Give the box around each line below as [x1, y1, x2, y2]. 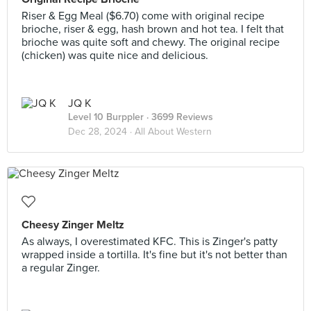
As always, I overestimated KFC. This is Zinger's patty [22, 235, 278, 249]
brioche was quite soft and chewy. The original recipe [22, 35, 280, 49]
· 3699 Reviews [144, 111, 213, 123]
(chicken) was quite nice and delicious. [22, 49, 208, 62]
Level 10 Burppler [68, 111, 144, 123]
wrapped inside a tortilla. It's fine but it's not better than [22, 248, 287, 262]
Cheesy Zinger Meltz [22, 218, 124, 232]
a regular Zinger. [22, 261, 100, 275]
